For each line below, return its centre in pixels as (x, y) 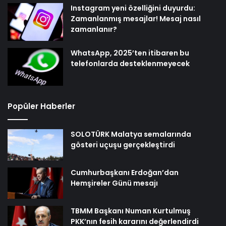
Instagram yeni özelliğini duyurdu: (133, 8)
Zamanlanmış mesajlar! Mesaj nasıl (136, 19)
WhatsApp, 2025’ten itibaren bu (130, 53)
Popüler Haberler (41, 106)
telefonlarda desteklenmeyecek (130, 64)
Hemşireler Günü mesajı (114, 183)
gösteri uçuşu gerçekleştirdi (123, 145)
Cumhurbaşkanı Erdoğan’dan (125, 172)
